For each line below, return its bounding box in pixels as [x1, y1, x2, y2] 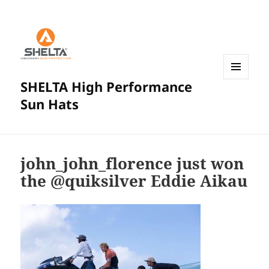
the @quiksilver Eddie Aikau [20, 170, 248, 192]
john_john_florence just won [20, 153, 244, 175]
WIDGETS [223, 99, 258, 110]
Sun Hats [20, 95, 79, 113]
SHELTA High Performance [20, 77, 193, 96]
